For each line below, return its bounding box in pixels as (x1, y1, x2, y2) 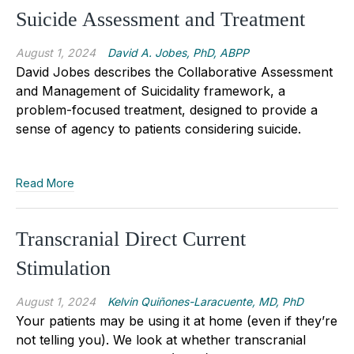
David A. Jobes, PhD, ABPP (107, 45, 249, 59)
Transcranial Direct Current (16, 227, 246, 250)
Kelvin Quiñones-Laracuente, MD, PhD (107, 294, 303, 308)
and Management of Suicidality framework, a (16, 82, 285, 99)
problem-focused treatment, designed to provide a (16, 101, 318, 118)
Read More (16, 175, 74, 190)
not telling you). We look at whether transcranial (16, 331, 306, 348)
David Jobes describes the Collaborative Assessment (16, 63, 333, 80)
